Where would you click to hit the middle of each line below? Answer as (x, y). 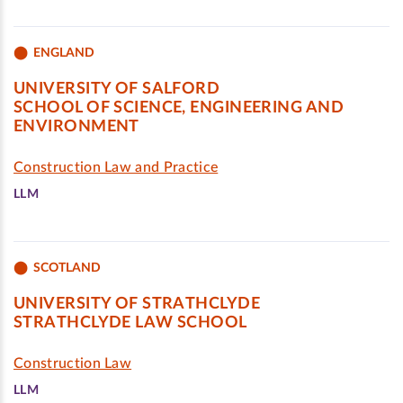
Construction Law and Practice (116, 167)
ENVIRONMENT (76, 127)
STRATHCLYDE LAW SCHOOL (130, 323)
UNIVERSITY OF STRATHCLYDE (137, 304)
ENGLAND (64, 53)
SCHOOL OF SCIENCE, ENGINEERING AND (179, 108)
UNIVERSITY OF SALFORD (117, 89)
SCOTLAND (67, 268)
